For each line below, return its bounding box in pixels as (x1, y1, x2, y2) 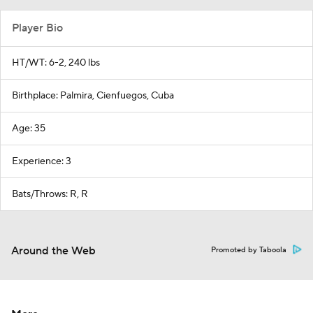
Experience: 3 (12, 155, 71, 168)
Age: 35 (12, 122, 45, 135)
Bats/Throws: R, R (12, 188, 88, 201)
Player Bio (12, 21, 63, 35)
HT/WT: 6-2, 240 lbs (12, 57, 100, 69)
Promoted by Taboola (211, 245, 286, 255)
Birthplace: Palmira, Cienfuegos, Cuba (12, 89, 174, 102)
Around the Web (11, 244, 96, 258)
